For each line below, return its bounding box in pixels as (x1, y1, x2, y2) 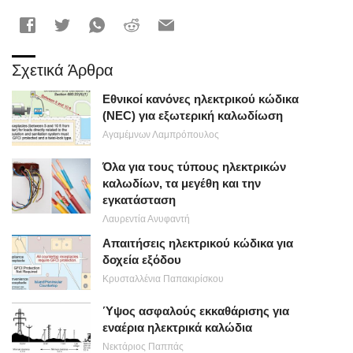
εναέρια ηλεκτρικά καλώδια (102, 321, 252, 334)
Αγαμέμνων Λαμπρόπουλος (102, 129, 219, 140)
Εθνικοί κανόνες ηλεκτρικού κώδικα (102, 92, 299, 106)
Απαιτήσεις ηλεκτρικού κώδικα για (102, 236, 293, 250)
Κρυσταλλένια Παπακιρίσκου (102, 273, 224, 284)
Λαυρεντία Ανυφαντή (102, 214, 190, 225)
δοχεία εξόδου (102, 253, 181, 266)
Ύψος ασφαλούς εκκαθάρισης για (102, 304, 289, 318)
